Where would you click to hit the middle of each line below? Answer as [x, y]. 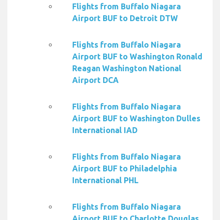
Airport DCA [96, 80]
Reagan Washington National [127, 69]
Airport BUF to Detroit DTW [125, 18]
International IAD [105, 130]
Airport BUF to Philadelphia [124, 169]
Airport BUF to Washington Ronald [137, 57]
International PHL [105, 180]
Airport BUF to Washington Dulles [136, 119]
